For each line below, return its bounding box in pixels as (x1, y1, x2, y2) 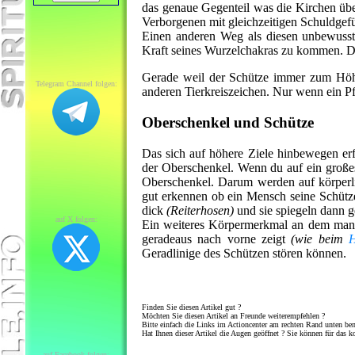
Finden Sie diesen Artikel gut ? (142, 302, 241, 311)
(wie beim (291, 231, 349, 246)
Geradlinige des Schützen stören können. (142, 246, 346, 260)
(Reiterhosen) (166, 203, 234, 217)
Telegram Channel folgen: (35, 79, 117, 88)
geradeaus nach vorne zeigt (142, 231, 292, 246)
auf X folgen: (55, 215, 97, 223)
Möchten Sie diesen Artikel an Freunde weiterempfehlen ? (142, 311, 325, 320)
